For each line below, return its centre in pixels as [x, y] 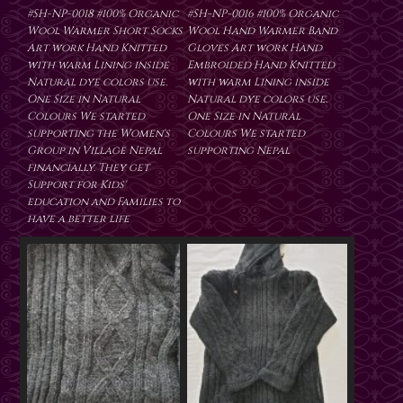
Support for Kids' [76, 185]
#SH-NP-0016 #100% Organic [263, 14]
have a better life [78, 219]
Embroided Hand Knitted [261, 65]
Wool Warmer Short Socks [105, 31]
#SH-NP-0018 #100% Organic [103, 14]
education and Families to [103, 202]
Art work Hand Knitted [97, 48]
